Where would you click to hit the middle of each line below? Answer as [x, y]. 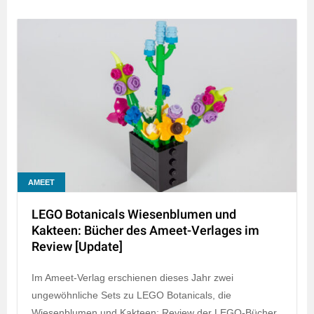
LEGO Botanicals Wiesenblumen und [134, 215]
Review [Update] [77, 247]
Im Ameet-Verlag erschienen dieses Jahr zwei [132, 278]
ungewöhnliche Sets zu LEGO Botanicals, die [131, 295]
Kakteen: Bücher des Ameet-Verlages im [145, 231]
